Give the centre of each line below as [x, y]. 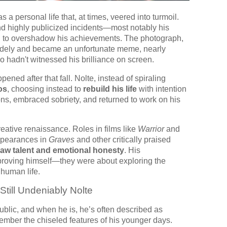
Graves [62, 139]
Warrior [151, 129]
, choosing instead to [45, 89]
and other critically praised [123, 139]
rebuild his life [110, 89]
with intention [162, 89]
